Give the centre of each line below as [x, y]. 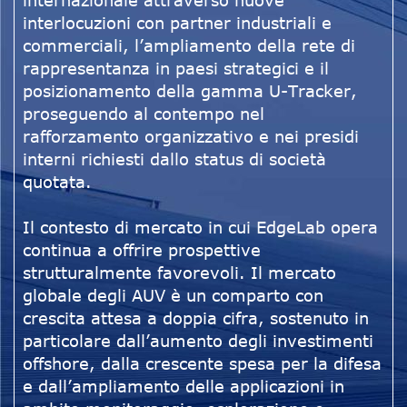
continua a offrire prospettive [142, 250]
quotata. [57, 182]
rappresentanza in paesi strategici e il [176, 69]
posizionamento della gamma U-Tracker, [190, 91]
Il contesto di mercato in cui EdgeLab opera [200, 228]
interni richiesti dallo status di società [174, 159]
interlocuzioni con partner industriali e [177, 23]
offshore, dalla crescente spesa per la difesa [202, 364]
